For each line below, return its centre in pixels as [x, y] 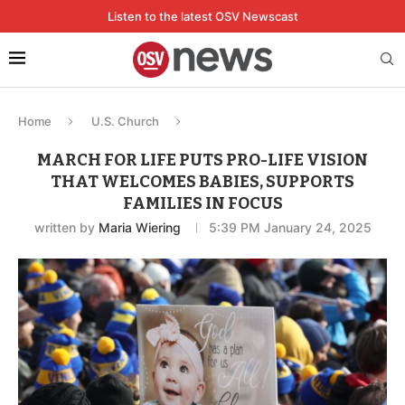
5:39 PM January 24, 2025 [290, 227]
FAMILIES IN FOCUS [202, 203]
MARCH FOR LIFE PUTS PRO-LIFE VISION [202, 160]
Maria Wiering [139, 227]
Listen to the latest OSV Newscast [202, 16]
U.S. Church [125, 121]
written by [66, 227]
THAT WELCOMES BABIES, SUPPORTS [202, 181]
